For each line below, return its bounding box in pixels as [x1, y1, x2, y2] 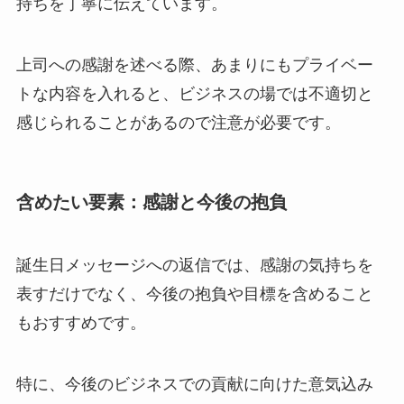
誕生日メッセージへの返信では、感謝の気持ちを [15, 255, 373, 274]
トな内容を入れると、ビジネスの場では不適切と [15, 85, 373, 104]
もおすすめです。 [15, 313, 146, 332]
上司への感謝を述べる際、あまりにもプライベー [15, 56, 373, 75]
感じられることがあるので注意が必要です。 [15, 114, 341, 133]
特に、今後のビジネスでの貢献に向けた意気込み [15, 374, 373, 393]
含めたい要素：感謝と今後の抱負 [15, 192, 287, 213]
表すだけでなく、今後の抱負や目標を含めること [15, 284, 373, 303]
